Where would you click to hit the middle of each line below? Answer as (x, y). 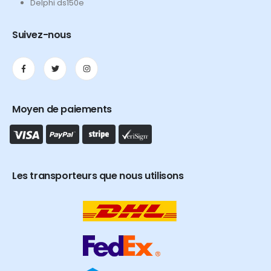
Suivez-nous (42, 35)
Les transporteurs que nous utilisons (98, 175)
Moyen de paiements (62, 109)
